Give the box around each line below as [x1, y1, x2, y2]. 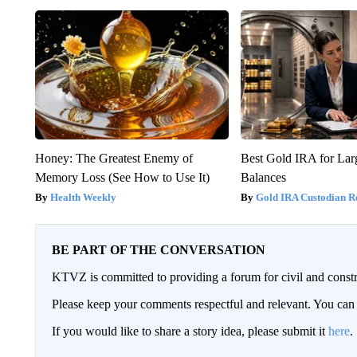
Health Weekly [49, 191, 116, 204]
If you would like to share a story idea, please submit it [51, 324, 328, 339]
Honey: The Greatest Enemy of [34, 151, 193, 166]
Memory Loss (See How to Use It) [34, 171, 210, 185]
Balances [241, 171, 287, 185]
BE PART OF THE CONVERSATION [51, 243, 265, 257]
